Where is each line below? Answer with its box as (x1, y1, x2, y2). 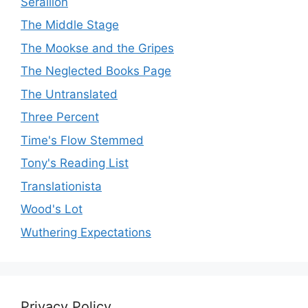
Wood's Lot (21, 202, 82, 216)
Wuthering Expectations (21, 225, 151, 239)
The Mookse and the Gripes (21, 41, 174, 55)
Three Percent (21, 110, 99, 124)
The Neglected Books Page (21, 64, 171, 78)
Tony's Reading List (21, 156, 129, 170)
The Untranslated (21, 87, 118, 101)
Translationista (21, 179, 102, 193)
